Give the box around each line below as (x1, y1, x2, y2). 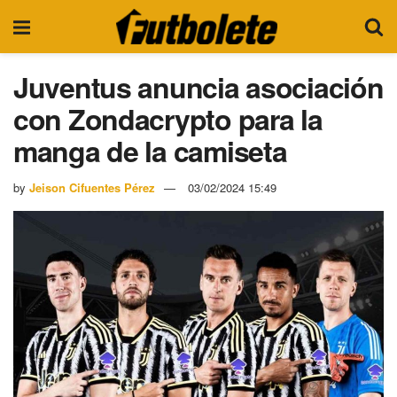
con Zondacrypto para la (13, 98, 323, 139)
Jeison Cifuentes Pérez (29, 178, 155, 196)
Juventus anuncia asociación (13, 66, 384, 107)
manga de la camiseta (13, 130, 287, 171)
